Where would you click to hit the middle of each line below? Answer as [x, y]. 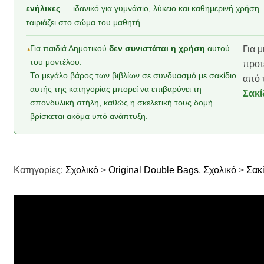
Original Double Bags [154, 170]
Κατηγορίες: [39, 170]
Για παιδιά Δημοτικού [69, 49]
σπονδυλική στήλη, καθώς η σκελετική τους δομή [121, 103]
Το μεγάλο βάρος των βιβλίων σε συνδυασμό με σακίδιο [133, 76]
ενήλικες [43, 9]
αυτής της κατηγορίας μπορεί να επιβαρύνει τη [115, 90]
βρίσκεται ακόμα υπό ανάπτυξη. [89, 117]
